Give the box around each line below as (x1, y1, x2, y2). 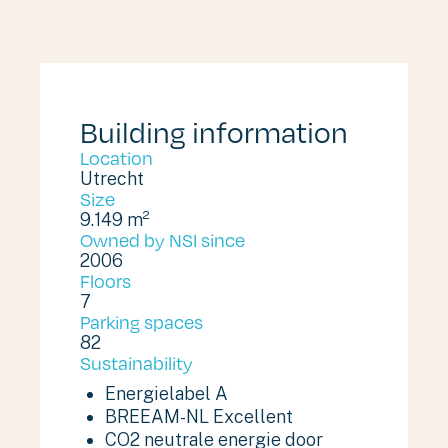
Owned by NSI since (80, 227, 245, 252)
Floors (80, 268, 131, 293)
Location (80, 145, 153, 170)
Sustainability (80, 350, 193, 375)
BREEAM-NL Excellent (105, 406, 293, 427)
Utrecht (80, 168, 144, 189)
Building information (80, 111, 348, 151)
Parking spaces (80, 309, 203, 334)
